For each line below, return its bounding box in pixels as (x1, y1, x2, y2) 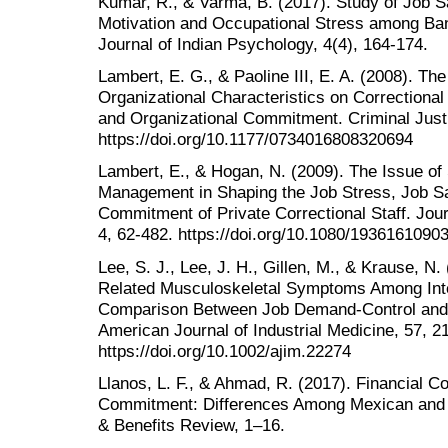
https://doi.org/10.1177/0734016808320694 (98, 129, 413, 150)
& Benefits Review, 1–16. (98, 414, 285, 435)
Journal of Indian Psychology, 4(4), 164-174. (98, 34, 428, 55)
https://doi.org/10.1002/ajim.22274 (98, 340, 351, 361)
